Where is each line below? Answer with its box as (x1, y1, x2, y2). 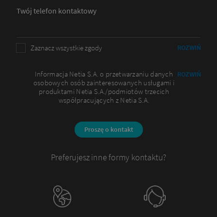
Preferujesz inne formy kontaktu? (50, 152, 167, 163)
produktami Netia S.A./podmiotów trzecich (38, 87, 169, 96)
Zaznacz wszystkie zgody (31, 43, 102, 53)
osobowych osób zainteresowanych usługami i (33, 78, 175, 88)
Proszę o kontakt (84, 125, 133, 134)
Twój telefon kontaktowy (16, 6, 96, 16)
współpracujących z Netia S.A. (58, 95, 150, 105)
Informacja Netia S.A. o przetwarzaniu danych (34, 69, 173, 79)
